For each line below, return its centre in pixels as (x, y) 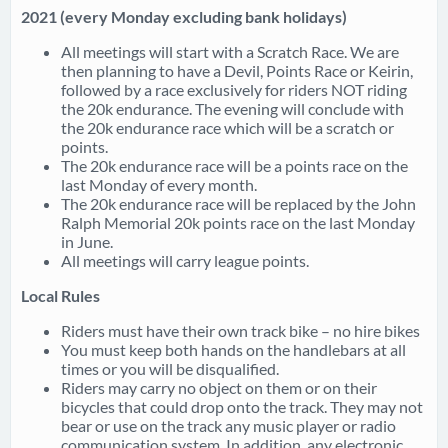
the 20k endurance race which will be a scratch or (227, 127)
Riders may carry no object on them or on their (219, 387)
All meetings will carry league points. (185, 260)
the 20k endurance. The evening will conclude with (232, 108)
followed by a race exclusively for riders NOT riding (234, 89)
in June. (87, 241)
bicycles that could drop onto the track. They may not (242, 406)
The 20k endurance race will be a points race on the (234, 165)
